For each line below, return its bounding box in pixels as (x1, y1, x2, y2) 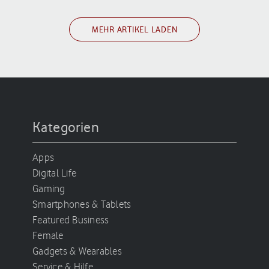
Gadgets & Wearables (32, 246, 122, 257)
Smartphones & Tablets (32, 199, 131, 210)
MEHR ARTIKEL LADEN (91, 25, 178, 35)
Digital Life (32, 168, 77, 179)
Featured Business (32, 214, 109, 226)
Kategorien (32, 118, 99, 136)
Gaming (32, 183, 65, 195)
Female (32, 230, 64, 241)
